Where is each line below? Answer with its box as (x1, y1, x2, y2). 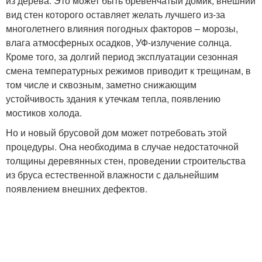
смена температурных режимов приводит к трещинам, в (6, 64, 251, 77)
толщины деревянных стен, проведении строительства (6, 154, 246, 167)
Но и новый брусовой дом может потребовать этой (6, 126, 227, 139)
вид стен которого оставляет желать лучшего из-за (6, 8, 225, 21)
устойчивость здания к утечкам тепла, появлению (6, 92, 220, 105)
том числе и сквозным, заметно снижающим (6, 78, 196, 91)
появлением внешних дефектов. (6, 182, 147, 195)
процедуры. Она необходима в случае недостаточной (6, 140, 239, 153)
